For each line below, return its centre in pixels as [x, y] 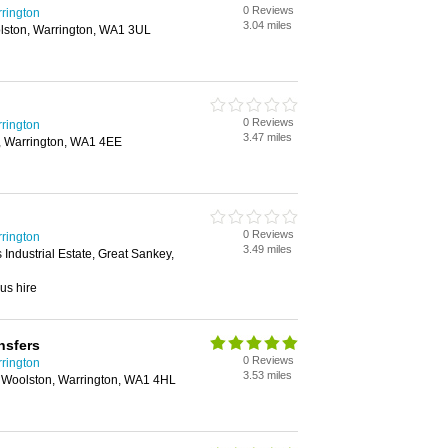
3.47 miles [267, 137]
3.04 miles [267, 25]
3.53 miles [267, 375]
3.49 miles [267, 249]
